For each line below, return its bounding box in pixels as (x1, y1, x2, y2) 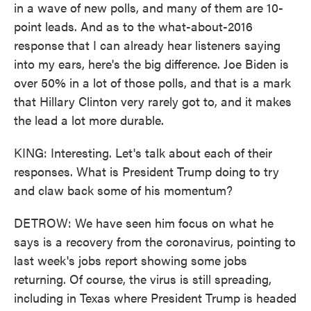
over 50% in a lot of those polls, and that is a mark (14, 74, 291, 91)
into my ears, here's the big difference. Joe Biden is (14, 55, 289, 72)
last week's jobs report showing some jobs (14, 251, 247, 269)
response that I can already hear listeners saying (14, 36, 280, 53)
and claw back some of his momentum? (14, 181, 233, 199)
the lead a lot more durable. (14, 111, 164, 128)
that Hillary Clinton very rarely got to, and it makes (14, 92, 292, 110)
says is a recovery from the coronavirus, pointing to (14, 233, 296, 250)
